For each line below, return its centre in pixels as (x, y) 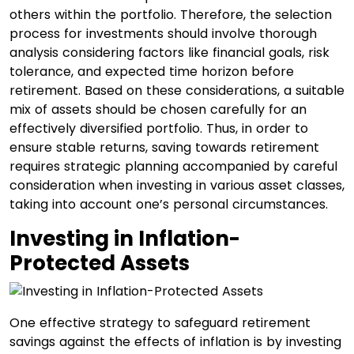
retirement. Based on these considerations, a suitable (177, 90)
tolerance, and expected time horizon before (152, 71)
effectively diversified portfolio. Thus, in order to (159, 128)
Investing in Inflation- (125, 238)
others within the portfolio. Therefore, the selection (171, 14)
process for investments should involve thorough (163, 33)
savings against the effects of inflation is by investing (175, 341)
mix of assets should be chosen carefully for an (158, 109)
